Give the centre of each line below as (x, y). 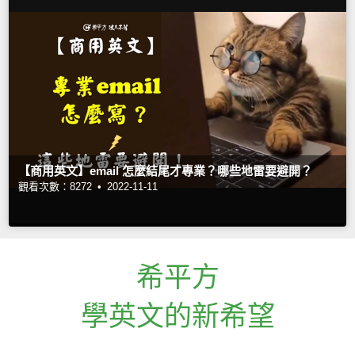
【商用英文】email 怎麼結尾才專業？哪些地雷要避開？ (166, 170)
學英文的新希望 (177, 315)
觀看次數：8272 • (61, 186)
